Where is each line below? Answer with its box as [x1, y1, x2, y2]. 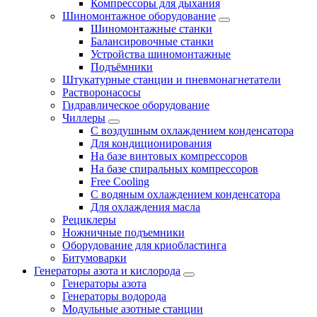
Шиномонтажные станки [91, 22, 212, 35]
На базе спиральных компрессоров [91, 162, 258, 175]
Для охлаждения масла [91, 200, 200, 213]
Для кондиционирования [91, 137, 212, 149]
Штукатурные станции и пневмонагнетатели [62, 73, 281, 86]
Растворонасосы [62, 86, 141, 98]
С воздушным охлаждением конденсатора [91, 124, 294, 137]
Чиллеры [62, 111, 105, 124]
